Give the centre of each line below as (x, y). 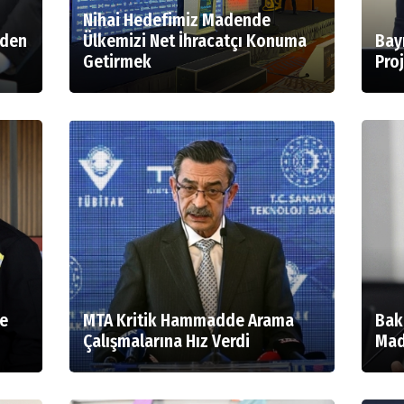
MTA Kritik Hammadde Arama (189, 321)
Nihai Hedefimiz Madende (177, 20)
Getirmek (118, 62)
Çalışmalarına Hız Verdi (167, 341)
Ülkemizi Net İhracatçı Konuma (195, 41)
